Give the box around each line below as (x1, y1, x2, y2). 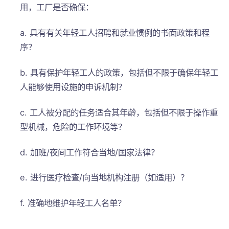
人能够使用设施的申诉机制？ (19, 81, 126, 92)
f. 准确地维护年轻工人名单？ (19, 198, 126, 209)
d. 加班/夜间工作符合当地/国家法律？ (19, 147, 159, 157)
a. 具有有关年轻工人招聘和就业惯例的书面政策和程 (19, 27, 210, 38)
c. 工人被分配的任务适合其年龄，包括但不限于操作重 (19, 107, 218, 118)
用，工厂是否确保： (19, 2, 94, 13)
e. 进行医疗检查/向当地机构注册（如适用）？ (19, 172, 189, 183)
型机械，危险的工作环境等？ (19, 121, 126, 132)
